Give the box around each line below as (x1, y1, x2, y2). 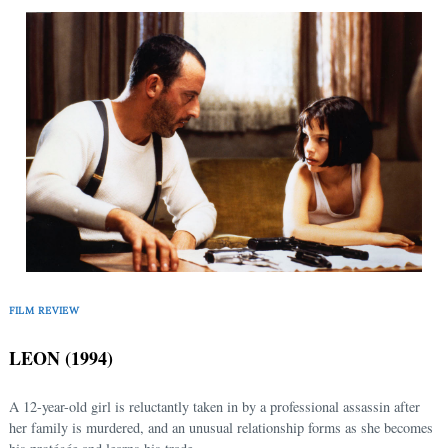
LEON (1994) (9, 345, 113, 372)
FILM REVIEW (9, 303, 80, 317)
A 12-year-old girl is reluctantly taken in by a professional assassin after (9, 397, 420, 417)
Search (51, 163, 92, 179)
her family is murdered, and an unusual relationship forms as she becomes (9, 418, 433, 438)
